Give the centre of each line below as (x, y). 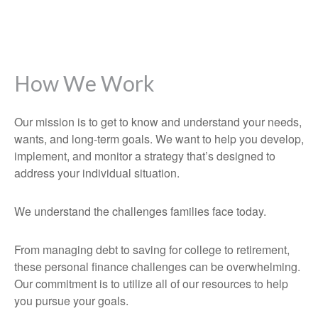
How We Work (84, 83)
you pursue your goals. (73, 301)
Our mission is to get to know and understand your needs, (158, 122)
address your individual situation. (97, 173)
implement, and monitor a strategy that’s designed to (145, 156)
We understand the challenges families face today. (140, 211)
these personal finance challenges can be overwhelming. (157, 267)
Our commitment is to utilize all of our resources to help (151, 284)
